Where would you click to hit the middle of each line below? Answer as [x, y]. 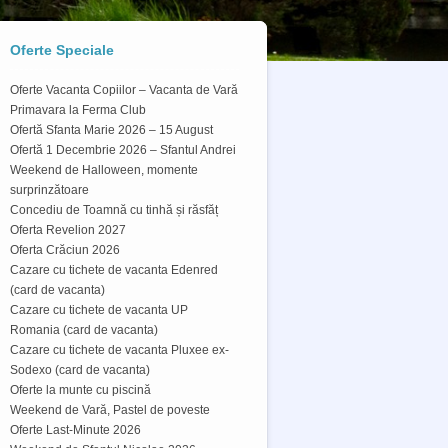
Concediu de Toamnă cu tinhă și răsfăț [114, 210]
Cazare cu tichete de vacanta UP [99, 310]
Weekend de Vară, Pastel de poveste [110, 410]
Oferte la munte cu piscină [80, 390]
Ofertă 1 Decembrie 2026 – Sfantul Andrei [123, 150]
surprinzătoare [49, 190]
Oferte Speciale [62, 50]
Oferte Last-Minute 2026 [75, 430]
